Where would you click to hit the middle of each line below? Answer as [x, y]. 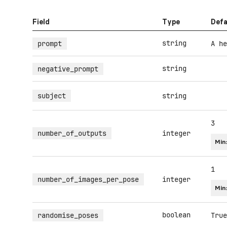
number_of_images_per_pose [88, 179]
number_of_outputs [72, 133]
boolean [176, 215]
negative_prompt [68, 69]
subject [52, 96]
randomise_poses [68, 215]
